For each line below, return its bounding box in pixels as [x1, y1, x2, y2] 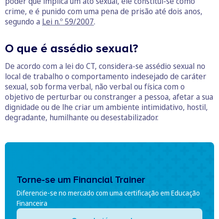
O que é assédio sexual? [5, 41, 138, 56]
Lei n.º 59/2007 [42, 16, 94, 27]
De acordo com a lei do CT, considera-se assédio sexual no [5, 60, 205, 71]
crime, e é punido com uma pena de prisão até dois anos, [5, 5, 202, 17]
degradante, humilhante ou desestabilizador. [5, 111, 158, 123]
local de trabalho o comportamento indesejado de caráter [5, 70, 206, 82]
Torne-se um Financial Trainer [17, 174, 145, 186]
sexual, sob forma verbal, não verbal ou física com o [5, 81, 185, 92]
